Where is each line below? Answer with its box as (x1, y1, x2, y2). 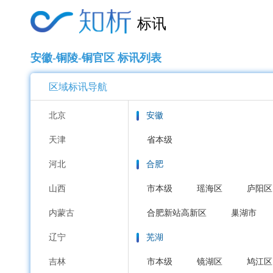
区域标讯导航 (49, 82, 107, 92)
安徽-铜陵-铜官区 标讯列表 (30, 52, 161, 64)
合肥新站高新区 (147, 208, 207, 218)
